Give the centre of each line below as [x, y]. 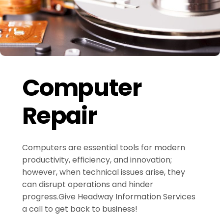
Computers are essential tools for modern [103, 147]
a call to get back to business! [80, 209]
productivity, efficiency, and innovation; [97, 160]
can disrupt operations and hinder [87, 184]
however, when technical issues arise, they [103, 172]
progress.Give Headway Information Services [109, 196]
